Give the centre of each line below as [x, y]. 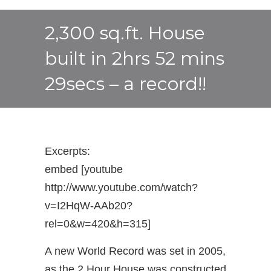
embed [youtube [84, 169]
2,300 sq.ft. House [125, 33]
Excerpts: [67, 151]
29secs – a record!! [126, 84]
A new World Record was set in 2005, [135, 251]
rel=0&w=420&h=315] [98, 224]
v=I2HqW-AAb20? [89, 206]
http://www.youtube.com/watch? [121, 188]
